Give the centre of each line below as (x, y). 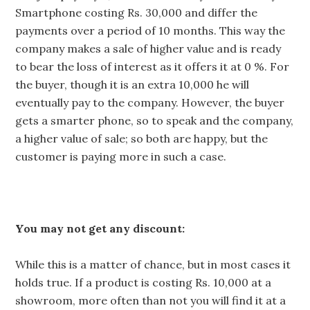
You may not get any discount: (100, 228)
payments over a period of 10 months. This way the (151, 30)
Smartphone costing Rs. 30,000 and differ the (137, 12)
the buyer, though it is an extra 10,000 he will (133, 84)
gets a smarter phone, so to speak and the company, (155, 120)
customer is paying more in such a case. (121, 156)
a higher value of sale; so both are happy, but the (142, 138)
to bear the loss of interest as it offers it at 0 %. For (153, 66)
